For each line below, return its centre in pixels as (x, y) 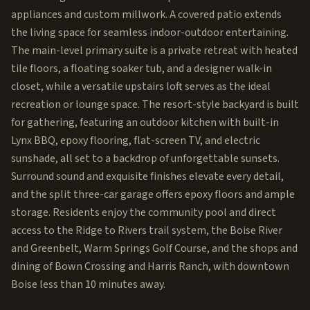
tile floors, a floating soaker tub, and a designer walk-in (142, 69)
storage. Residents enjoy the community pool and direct (144, 212)
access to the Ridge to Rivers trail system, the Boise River (147, 230)
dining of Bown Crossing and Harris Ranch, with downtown (150, 266)
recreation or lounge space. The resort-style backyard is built (155, 104)
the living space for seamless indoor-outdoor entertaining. (150, 33)
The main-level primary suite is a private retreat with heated (154, 51)
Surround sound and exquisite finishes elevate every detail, (147, 176)
